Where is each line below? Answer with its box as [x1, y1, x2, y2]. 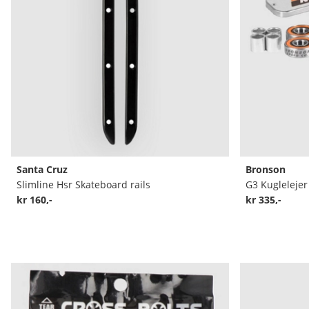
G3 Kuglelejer [245, 177, 308, 191]
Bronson [245, 162, 286, 176]
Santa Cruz [17, 162, 68, 176]
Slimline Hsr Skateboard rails [17, 177, 150, 191]
